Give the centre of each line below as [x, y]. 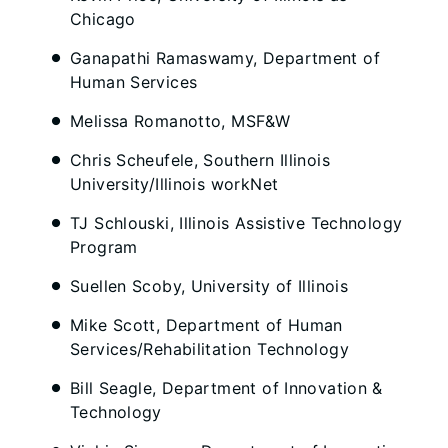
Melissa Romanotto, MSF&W [180, 121]
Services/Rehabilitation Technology [209, 349]
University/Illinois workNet [174, 184]
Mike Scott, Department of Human [206, 325]
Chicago [103, 19]
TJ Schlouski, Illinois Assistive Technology [236, 223]
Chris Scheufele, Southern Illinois [200, 160]
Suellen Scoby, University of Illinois [209, 286]
